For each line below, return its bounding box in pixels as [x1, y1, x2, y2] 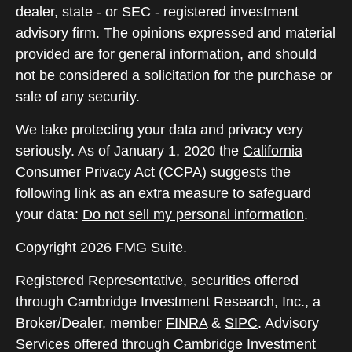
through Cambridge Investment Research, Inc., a [16, 294, 321, 310]
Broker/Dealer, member [16, 315, 166, 331]
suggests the [207, 164, 291, 180]
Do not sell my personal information [82, 207, 304, 222]
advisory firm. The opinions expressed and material [16, 25, 335, 41]
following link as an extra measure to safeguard [16, 185, 311, 201]
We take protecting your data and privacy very [16, 122, 303, 137]
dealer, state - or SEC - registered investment [16, 4, 299, 20]
